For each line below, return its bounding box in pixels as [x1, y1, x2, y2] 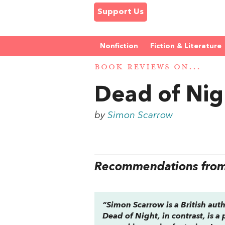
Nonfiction [100, 43, 138, 50]
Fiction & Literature [150, 43, 221, 50]
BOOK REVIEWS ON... [94, 62, 201, 73]
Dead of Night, [102, 212, 163, 220]
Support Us [97, 8, 144, 16]
